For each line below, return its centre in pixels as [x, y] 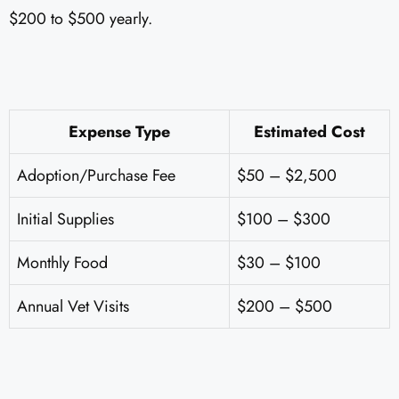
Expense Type [119, 132]
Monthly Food [62, 263]
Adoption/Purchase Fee [96, 176]
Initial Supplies [65, 220]
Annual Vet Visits [73, 307]
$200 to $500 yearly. [81, 19]
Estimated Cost [309, 132]
